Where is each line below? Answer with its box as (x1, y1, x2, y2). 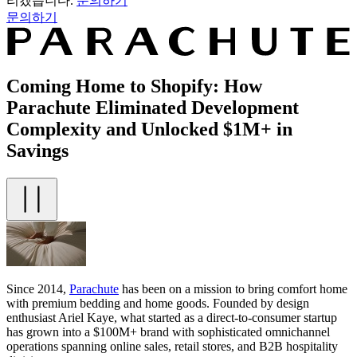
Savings (6, 140, 69, 162)
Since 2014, (6, 282, 69, 296)
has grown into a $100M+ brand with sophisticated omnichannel (6, 325, 330, 339)
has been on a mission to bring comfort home (119, 282, 347, 296)
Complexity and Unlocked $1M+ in (6, 119, 292, 140)
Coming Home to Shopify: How (6, 76, 262, 97)
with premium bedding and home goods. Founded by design (6, 296, 309, 311)
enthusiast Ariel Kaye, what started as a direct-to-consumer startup (6, 311, 337, 325)
